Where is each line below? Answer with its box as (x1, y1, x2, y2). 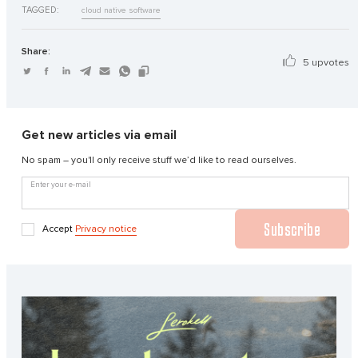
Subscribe (264, 219, 320, 240)
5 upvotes (303, 56, 349, 69)
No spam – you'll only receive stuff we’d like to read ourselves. (22, 153, 296, 166)
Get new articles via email (22, 126, 177, 143)
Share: (22, 45, 50, 58)
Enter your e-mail (30, 180, 91, 190)
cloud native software (81, 5, 161, 16)
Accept (42, 222, 75, 235)
